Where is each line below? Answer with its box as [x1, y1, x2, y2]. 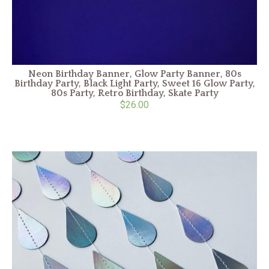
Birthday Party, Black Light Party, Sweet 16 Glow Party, [14, 77, 255, 89]
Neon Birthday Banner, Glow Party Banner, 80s [28, 68, 241, 79]
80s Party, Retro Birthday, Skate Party [50, 87, 219, 98]
